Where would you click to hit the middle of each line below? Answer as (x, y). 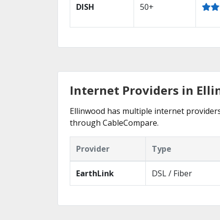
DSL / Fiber (172, 173)
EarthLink (95, 173)
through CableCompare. (114, 123)
